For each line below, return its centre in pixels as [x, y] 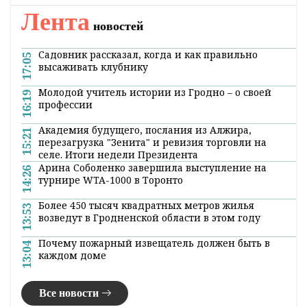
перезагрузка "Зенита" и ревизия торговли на [152, 142]
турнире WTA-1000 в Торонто [111, 180]
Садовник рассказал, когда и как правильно [148, 54]
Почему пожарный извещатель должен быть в [154, 243]
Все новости [69, 293]
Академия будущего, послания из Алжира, [145, 130]
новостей [116, 26]
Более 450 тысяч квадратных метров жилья [146, 205]
